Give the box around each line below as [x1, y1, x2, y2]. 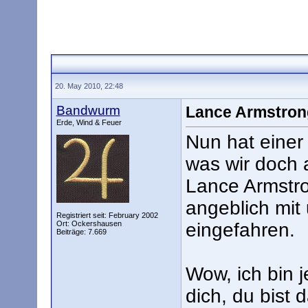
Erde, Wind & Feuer [56, 118, 122, 126]
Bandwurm [56, 103, 120, 118]
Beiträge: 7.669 [56, 228, 107, 236]
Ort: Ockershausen [56, 219, 122, 228]
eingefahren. [185, 219, 295, 241]
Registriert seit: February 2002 [56, 211, 158, 219]
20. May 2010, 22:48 [54, 82, 123, 90]
